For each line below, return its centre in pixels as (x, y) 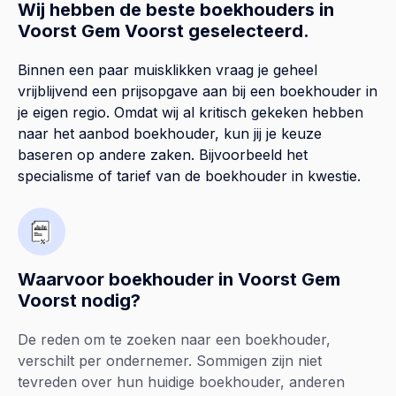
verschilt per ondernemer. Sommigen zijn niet (170, 361)
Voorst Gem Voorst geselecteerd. (164, 31)
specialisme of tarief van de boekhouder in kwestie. (189, 176)
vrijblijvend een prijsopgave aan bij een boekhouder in (198, 91)
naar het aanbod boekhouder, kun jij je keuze (170, 134)
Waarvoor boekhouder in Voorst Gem (179, 280)
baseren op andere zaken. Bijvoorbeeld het (163, 155)
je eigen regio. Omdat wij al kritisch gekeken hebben (190, 113)
